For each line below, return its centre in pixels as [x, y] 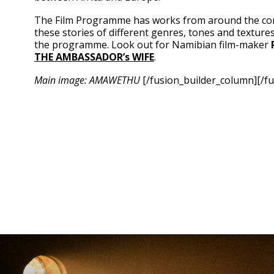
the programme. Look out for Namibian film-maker [153, 45]
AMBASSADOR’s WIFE [105, 57]
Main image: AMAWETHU [87, 80]
